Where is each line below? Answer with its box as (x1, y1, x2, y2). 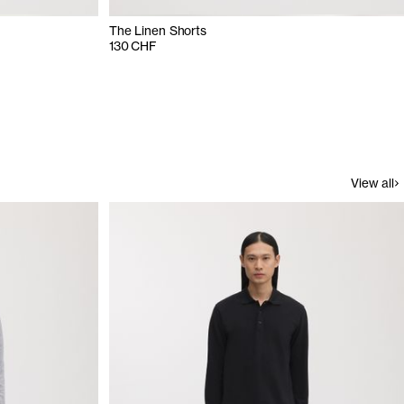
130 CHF (109, 39, 157, 54)
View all (351, 176, 394, 191)
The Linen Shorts (109, 23, 207, 39)
